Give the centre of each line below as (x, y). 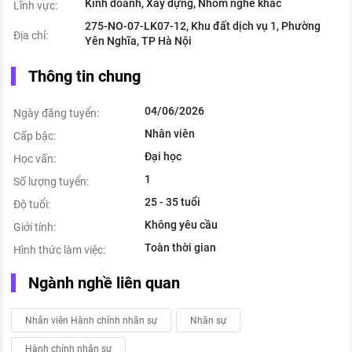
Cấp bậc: (35, 136)
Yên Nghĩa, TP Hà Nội (138, 41)
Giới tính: (35, 227)
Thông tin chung (84, 77)
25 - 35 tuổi (172, 202)
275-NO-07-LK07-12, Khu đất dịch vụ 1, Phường (203, 26)
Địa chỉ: (31, 36)
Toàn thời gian (180, 248)
